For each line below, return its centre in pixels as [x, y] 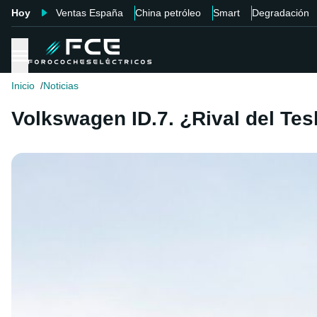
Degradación [281, 13]
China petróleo [168, 13]
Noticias [61, 86]
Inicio [23, 86]
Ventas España [90, 13]
